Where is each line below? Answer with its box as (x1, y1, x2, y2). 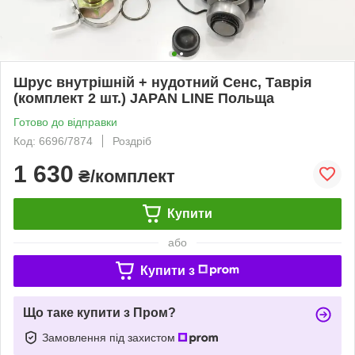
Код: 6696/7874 (13, 134, 93, 147)
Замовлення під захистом (42, 330, 178, 344)
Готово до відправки (13, 115, 117, 128)
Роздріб (113, 134, 151, 147)
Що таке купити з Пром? (23, 305, 176, 319)
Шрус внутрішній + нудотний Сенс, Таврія (13, 74, 312, 90)
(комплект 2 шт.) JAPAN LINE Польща (13, 90, 274, 106)
